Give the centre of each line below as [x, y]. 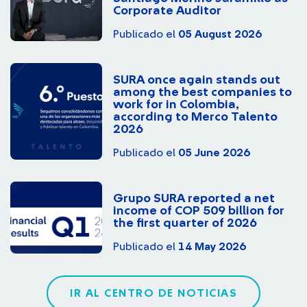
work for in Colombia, [176, 105]
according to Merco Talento [195, 117]
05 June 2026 [214, 152]
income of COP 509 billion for [199, 211]
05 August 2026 [220, 34]
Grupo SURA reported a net [194, 198]
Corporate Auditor [167, 11]
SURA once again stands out [197, 80]
